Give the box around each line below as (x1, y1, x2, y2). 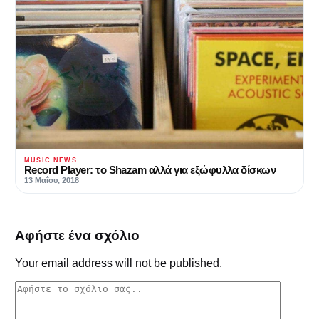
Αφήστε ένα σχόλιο (15, 228, 140, 244)
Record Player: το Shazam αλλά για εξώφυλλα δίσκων (24, 164, 276, 177)
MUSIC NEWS (24, 157, 77, 164)
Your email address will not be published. (15, 257, 222, 270)
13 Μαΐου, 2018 (24, 176, 79, 185)
